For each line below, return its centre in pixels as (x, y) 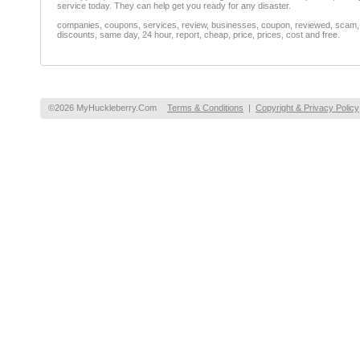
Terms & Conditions (205, 108)
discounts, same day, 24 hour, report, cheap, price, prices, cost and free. (198, 35)
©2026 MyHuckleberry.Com (102, 108)
